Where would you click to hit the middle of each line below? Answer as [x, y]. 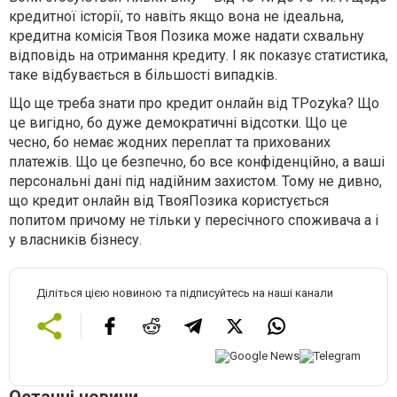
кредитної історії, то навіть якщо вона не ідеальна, [176, 17]
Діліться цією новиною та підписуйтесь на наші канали [185, 293]
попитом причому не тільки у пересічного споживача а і [194, 221]
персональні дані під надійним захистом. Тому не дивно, [195, 182]
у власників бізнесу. [75, 240]
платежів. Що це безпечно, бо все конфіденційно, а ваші [197, 162]
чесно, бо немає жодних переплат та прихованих [170, 143]
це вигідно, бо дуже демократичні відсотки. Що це [178, 123]
